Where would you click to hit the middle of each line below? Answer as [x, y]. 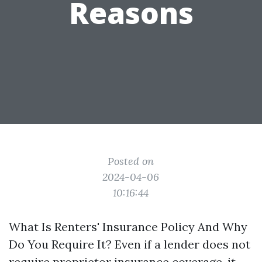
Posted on [131, 161]
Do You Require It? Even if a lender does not [130, 244]
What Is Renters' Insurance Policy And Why [128, 227]
